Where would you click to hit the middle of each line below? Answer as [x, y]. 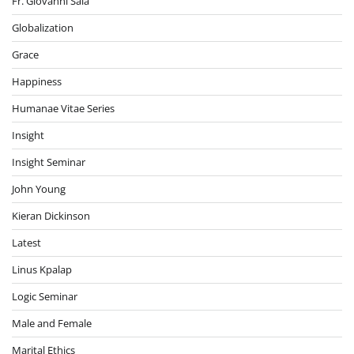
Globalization [43, 27]
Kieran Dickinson [51, 215]
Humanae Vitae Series [63, 108]
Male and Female [52, 323]
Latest [26, 242]
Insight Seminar [49, 162]
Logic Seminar [45, 296]
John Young [39, 188]
